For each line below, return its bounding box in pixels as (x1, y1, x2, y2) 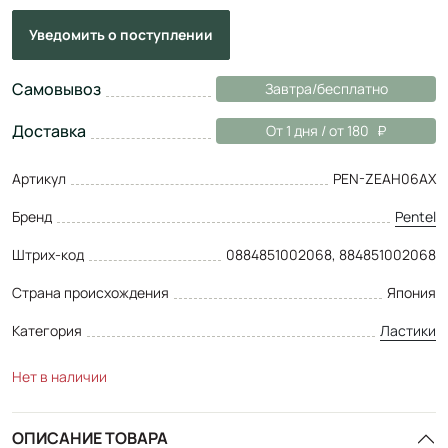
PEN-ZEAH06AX (333, 168, 436, 188)
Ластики (380, 320, 436, 340)
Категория (12, 320, 82, 340)
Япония (387, 282, 436, 302)
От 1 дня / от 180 (266, 120, 369, 140)
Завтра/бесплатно (264, 78, 388, 98)
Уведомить (29, 24, 108, 44)
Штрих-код (12, 244, 84, 264)
